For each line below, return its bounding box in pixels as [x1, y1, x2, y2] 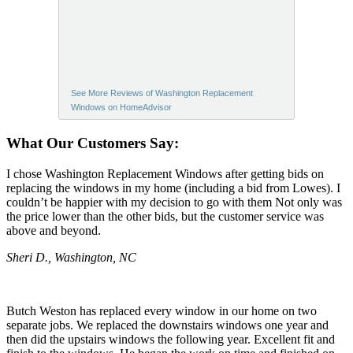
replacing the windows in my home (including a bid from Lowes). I [6, 180, 340, 195]
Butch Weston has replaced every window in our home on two [6, 303, 317, 318]
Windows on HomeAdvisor [71, 102, 172, 113]
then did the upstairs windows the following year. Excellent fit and [6, 332, 335, 346]
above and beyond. [6, 223, 101, 237]
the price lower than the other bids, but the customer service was [6, 209, 324, 223]
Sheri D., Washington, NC [6, 250, 136, 264]
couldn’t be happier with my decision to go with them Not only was [6, 195, 342, 209]
